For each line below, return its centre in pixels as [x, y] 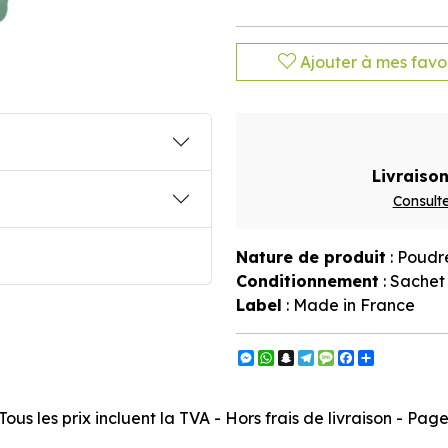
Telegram [351, 358]
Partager [409, 358]
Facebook [393, 358]
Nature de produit [311, 257]
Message [369, 358]
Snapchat [331, 358]
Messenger [296, 358]
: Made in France [348, 305]
